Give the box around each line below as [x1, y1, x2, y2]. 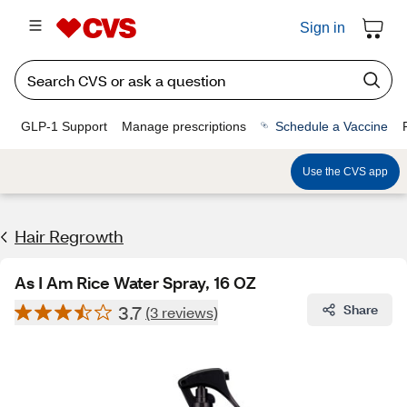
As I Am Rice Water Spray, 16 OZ [15, 272, 256, 293]
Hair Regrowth [15, 225, 124, 247]
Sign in [300, 20, 345, 35]
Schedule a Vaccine [275, 118, 388, 134]
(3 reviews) [145, 303, 218, 322]
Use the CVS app [303, 164, 388, 178]
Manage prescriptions [122, 118, 246, 134]
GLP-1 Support [21, 118, 107, 134]
